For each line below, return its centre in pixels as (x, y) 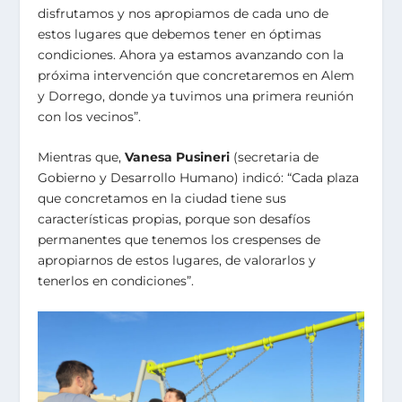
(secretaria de (275, 157)
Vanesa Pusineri (178, 157)
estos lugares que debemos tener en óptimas (180, 34)
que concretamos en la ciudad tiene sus (162, 198)
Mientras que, (82, 157)
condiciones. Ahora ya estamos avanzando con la (191, 54)
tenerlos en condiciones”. (116, 280)
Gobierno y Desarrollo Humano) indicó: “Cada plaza (199, 177)
